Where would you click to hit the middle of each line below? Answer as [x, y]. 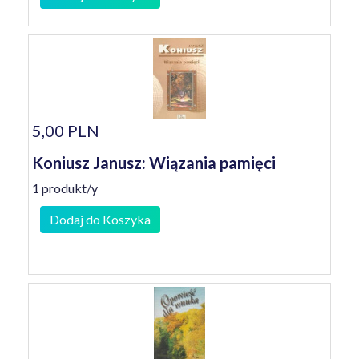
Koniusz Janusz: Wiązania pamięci [154, 163]
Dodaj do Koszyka [100, 219]
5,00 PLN [66, 131]
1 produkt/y [65, 188]
